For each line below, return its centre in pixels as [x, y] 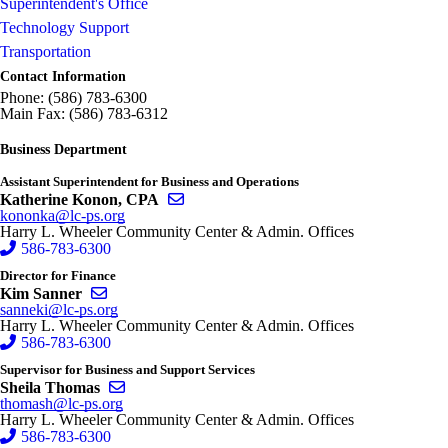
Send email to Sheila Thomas [217, 386]
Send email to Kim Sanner [190, 292]
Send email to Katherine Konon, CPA [303, 198]
